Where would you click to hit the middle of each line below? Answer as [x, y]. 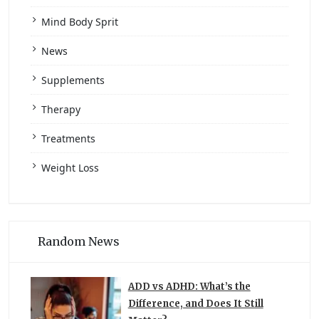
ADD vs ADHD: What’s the [189, 287]
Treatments [68, 139]
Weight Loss [70, 168]
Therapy [61, 110]
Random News [79, 242]
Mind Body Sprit [80, 22]
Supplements [73, 80]
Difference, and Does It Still [195, 304]
